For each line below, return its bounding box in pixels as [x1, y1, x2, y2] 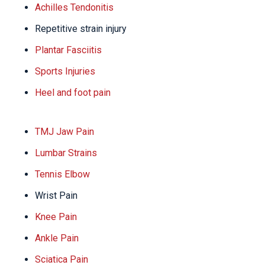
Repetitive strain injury [35, 23, 127, 34]
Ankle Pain [35, 232, 79, 244]
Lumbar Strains [35, 147, 97, 159]
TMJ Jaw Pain [35, 126, 94, 137]
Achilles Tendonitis [35, 2, 114, 13]
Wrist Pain [35, 190, 77, 201]
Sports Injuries [35, 66, 95, 77]
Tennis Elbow [35, 169, 90, 180]
